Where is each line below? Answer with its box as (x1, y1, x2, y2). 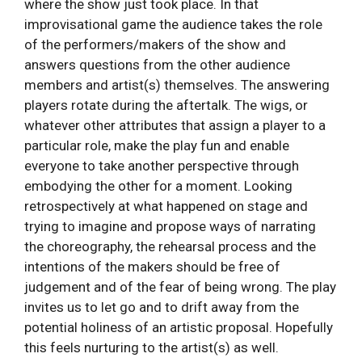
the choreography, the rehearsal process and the (24, 238, 316, 255)
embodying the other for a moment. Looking (24, 178, 293, 195)
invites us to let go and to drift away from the (24, 299, 299, 316)
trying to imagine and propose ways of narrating (24, 218, 316, 235)
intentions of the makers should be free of (24, 259, 280, 276)
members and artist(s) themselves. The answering (24, 77, 330, 94)
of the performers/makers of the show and (24, 36, 286, 53)
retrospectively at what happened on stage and (24, 198, 308, 215)
